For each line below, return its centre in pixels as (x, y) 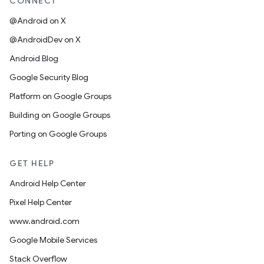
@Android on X (38, 21)
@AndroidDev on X (45, 39)
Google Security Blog (49, 77)
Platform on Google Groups (60, 96)
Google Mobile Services (53, 240)
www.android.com (44, 221)
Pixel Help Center (41, 202)
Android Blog (34, 58)
